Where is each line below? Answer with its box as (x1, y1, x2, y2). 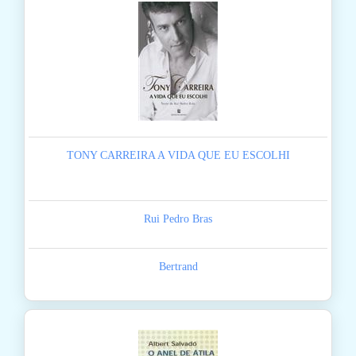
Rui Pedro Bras (144, 213, 212, 226)
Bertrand (158, 261, 198, 273)
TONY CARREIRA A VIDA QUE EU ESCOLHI (66, 149, 290, 162)
